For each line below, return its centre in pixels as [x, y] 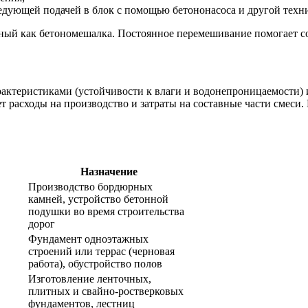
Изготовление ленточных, [90, 278]
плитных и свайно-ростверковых [106, 291]
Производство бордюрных [90, 186]
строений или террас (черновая [101, 251]
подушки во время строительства [106, 211]
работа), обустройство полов [95, 263]
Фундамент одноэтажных [88, 239]
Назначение [109, 171]
